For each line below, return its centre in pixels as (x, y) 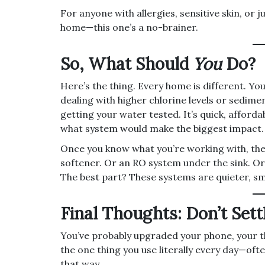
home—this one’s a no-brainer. (129, 27)
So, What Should (127, 64)
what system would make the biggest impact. (162, 128)
